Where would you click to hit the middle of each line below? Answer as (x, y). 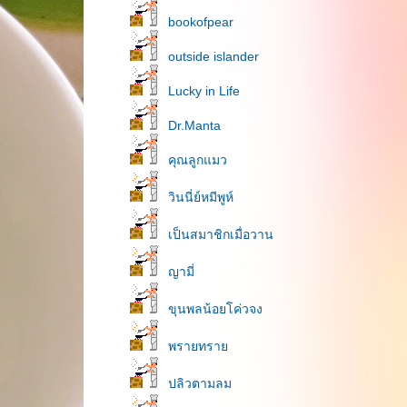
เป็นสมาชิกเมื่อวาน (221, 234)
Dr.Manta (194, 125)
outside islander (213, 56)
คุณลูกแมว (198, 160)
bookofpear (201, 22)
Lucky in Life (204, 91)
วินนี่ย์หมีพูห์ (201, 197)
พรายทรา (198, 346)
